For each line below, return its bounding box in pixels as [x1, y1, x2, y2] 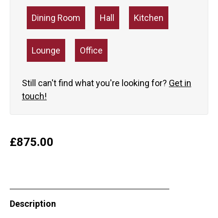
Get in [169, 78, 191, 89]
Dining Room [32, 13, 80, 23]
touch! [22, 91, 47, 102]
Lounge [32, 45, 60, 56]
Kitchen [134, 13, 163, 23]
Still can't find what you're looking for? [22, 78, 169, 89]
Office [80, 45, 103, 56]
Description [10, 199, 56, 209]
